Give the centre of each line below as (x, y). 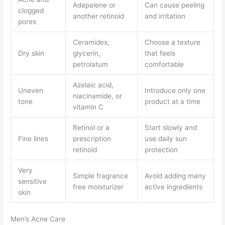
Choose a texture (172, 42)
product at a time (172, 102)
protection (161, 150)
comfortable (164, 65)
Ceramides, (91, 42)
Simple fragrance (100, 176)
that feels (160, 53)
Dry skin (31, 53)
